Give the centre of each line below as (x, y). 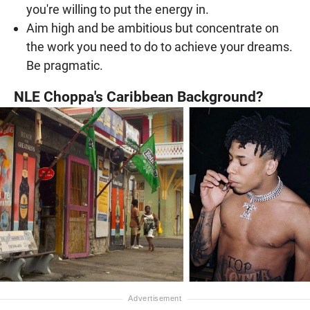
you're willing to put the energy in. (118, 10)
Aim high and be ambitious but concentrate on (153, 28)
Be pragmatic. (65, 66)
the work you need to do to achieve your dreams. (159, 47)
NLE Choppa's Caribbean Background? (138, 97)
